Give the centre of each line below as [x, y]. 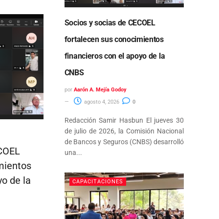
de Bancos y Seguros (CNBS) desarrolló [124, 142]
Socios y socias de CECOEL [110, 22]
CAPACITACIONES [98, 181]
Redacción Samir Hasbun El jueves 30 [124, 120]
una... [73, 152]
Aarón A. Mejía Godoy [100, 89]
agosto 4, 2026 [101, 102]
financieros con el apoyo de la [115, 56]
